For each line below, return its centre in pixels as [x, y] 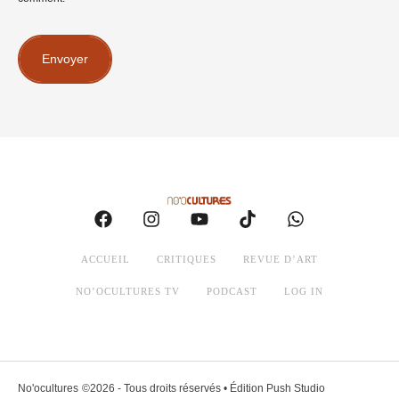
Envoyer [65, 58]
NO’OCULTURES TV [128, 292]
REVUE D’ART [281, 260]
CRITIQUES [187, 260]
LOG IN [304, 292]
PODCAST [232, 292]
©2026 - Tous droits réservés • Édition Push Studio [204, 389]
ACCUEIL [106, 260]
